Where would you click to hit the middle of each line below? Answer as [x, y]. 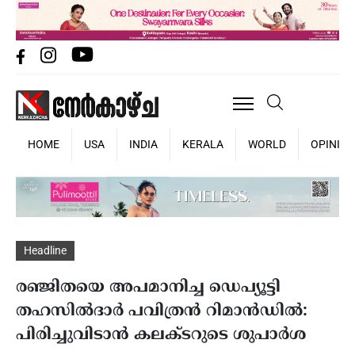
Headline [45, 250]
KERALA [203, 144]
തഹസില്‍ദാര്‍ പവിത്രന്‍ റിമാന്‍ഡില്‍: [162, 311]
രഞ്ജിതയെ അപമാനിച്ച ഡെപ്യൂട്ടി [148, 288]
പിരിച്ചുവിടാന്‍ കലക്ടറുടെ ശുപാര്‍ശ [161, 335]
